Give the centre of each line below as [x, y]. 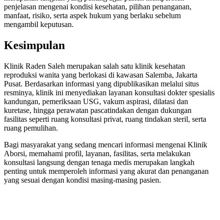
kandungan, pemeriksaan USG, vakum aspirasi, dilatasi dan [96, 101]
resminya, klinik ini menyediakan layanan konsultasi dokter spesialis [109, 92]
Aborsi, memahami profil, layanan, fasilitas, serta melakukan [97, 153]
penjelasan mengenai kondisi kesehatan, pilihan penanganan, [98, 6]
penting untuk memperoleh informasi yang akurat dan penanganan [106, 171]
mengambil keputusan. [39, 24]
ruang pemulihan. [31, 128]
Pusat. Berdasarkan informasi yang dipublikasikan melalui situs [101, 83]
